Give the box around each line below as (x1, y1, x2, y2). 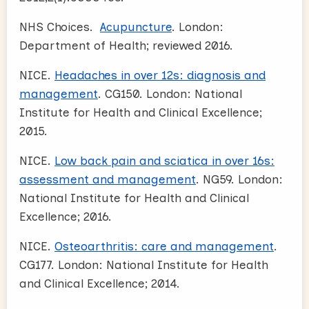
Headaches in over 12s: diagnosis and (54, 68, 266, 82)
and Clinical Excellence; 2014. (19, 276, 180, 290)
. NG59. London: (196, 172, 283, 186)
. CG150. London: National (98, 86, 242, 101)
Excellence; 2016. (19, 209, 112, 223)
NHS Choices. (19, 19, 100, 34)
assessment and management (19, 172, 196, 186)
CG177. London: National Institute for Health (19, 257, 268, 272)
